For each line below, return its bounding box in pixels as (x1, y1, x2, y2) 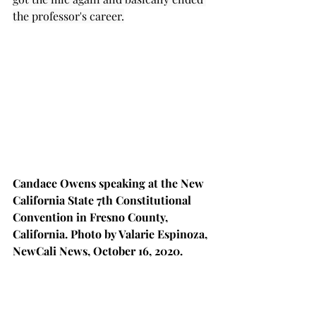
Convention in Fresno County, (13, 209, 171, 225)
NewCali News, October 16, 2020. (13, 243, 183, 259)
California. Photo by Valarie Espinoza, (13, 226, 210, 242)
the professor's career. (13, 8, 124, 23)
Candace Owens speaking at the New (13, 176, 207, 191)
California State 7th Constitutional (13, 193, 194, 208)
